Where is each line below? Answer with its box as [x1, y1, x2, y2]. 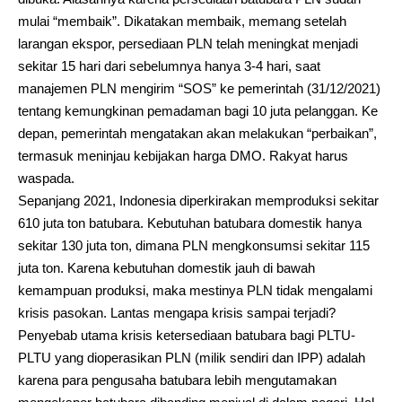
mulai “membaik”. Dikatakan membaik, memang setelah [18, 13, 346, 29]
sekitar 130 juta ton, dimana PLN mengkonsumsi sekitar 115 [18, 237, 370, 253]
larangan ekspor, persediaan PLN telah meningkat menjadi [18, 35, 358, 51]
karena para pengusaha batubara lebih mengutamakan [18, 371, 336, 388]
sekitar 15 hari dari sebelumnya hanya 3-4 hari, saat [18, 57, 320, 74]
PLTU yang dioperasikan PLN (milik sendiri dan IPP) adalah [18, 349, 365, 365]
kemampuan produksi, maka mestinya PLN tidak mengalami [18, 282, 372, 298]
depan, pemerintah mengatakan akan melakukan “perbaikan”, [18, 125, 377, 141]
